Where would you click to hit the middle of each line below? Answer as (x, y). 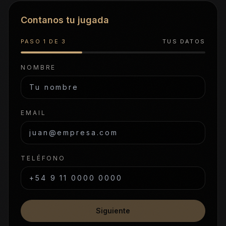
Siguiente (113, 211)
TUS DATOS (184, 41)
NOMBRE (39, 67)
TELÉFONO (43, 158)
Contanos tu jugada (65, 20)
